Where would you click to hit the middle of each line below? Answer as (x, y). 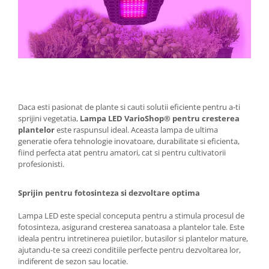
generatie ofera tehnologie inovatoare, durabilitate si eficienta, (129, 141)
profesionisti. (41, 164)
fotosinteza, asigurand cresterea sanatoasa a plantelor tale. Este (131, 227)
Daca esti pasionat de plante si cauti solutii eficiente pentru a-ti (129, 107)
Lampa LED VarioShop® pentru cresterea (160, 119)
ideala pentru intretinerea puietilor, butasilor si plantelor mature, (133, 239)
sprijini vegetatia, (49, 119)
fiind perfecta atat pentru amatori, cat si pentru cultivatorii (122, 153)
